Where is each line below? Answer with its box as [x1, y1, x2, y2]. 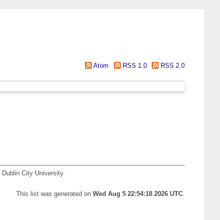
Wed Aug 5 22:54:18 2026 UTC [93, 190, 183, 198]
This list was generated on [16, 190, 93, 198]
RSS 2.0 [159, 62, 185, 69]
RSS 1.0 [120, 62, 147, 69]
